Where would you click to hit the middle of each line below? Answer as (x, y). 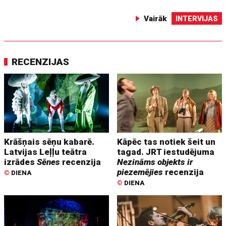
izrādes (21, 162)
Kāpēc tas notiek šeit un (166, 142)
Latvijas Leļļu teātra (46, 152)
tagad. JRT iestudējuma (166, 152)
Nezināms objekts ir (155, 162)
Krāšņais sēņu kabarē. (49, 142)
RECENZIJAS (41, 62)
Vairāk (155, 19)
